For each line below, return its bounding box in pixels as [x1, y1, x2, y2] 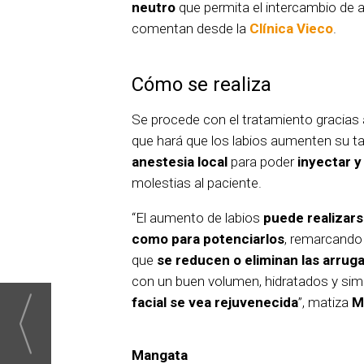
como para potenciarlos [132, 231, 284, 248]
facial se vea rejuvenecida [132, 294, 298, 311]
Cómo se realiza [132, 73, 271, 97]
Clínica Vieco [246, 20, 333, 37]
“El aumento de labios [132, 210, 263, 227]
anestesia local [132, 154, 227, 171]
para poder [227, 154, 297, 171]
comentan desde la [132, 20, 246, 37]
